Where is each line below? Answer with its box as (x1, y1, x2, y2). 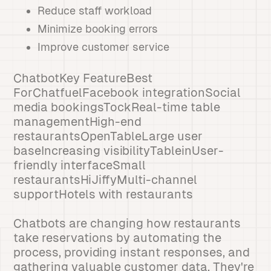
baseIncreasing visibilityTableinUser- (13, 144, 224, 157)
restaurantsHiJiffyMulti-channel (13, 173, 198, 186)
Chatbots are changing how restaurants (13, 217, 241, 230)
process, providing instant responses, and (13, 246, 250, 259)
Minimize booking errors (38, 22, 158, 35)
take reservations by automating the (13, 231, 222, 244)
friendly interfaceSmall (13, 158, 146, 172)
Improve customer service (38, 41, 170, 53)
